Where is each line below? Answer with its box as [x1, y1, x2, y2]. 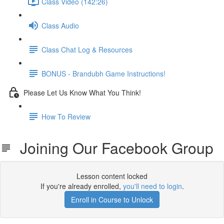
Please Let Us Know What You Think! [23, 87, 141, 97]
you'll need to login [122, 181, 182, 191]
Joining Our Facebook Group [12, 137, 213, 158]
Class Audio [41, 20, 79, 30]
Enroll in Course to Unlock [71, 194, 153, 204]
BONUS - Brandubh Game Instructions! [41, 68, 165, 78]
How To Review [41, 111, 90, 121]
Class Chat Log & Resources [41, 44, 132, 54]
